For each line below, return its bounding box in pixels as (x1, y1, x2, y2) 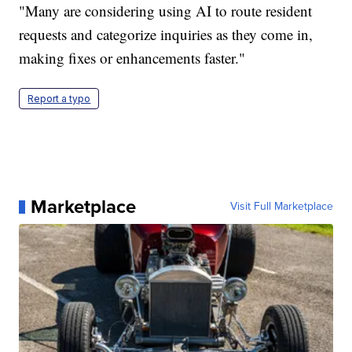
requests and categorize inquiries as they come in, (19, 24, 313, 45)
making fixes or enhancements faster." (19, 48, 246, 68)
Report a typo (27, 93, 91, 105)
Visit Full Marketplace (229, 198, 333, 215)
